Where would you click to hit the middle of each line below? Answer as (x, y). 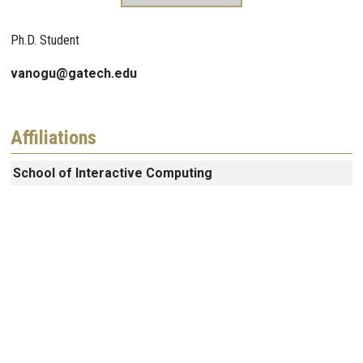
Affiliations (53, 137)
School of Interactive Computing (113, 173)
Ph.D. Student (45, 40)
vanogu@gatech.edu (74, 73)
